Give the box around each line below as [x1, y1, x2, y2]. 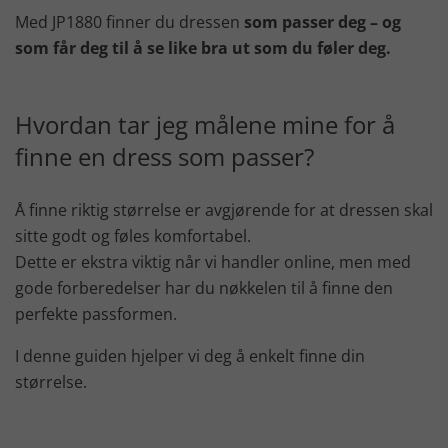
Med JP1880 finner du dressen [15, 11, 244, 34]
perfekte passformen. [15, 303, 177, 326]
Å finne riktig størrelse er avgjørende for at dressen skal [15, 199, 433, 222]
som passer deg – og [244, 11, 401, 34]
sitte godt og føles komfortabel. [15, 225, 251, 248]
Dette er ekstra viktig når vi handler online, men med [15, 251, 411, 274]
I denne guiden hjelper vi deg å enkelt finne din [15, 345, 365, 368]
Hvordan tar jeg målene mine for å [15, 108, 395, 142]
